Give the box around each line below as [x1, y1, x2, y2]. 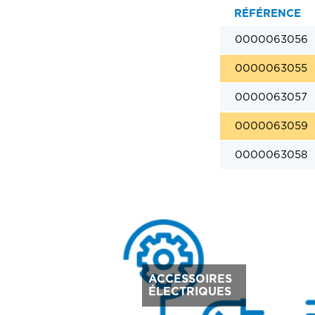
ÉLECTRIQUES [148, 286, 231, 298]
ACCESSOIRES [148, 274, 232, 285]
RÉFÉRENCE [233, 8, 301, 20]
